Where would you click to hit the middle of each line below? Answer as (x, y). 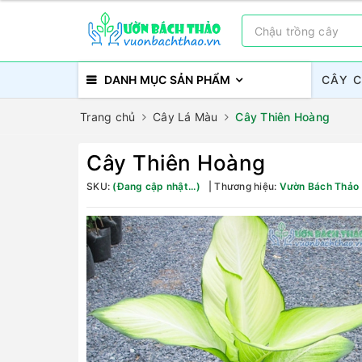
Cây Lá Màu (185, 117)
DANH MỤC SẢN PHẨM (168, 80)
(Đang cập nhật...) (156, 186)
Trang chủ (108, 117)
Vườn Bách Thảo (319, 186)
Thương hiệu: (246, 186)
